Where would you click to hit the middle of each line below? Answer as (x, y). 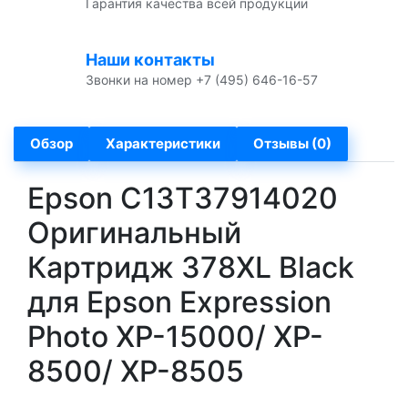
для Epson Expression (179, 301)
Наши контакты (150, 59)
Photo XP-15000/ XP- (175, 336)
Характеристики (163, 143)
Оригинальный (134, 232)
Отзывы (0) (292, 143)
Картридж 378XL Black (191, 267)
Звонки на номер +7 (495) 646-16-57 (202, 79)
